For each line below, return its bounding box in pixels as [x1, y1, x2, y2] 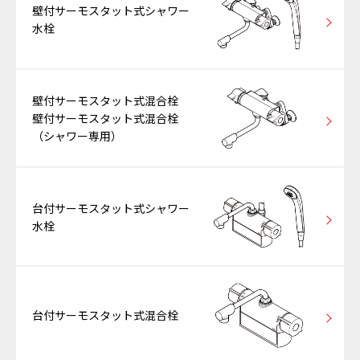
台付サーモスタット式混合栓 [32, 307, 178, 324]
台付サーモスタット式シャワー [32, 199, 190, 216]
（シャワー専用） [32, 127, 122, 144]
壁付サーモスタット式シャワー [32, 2, 190, 19]
